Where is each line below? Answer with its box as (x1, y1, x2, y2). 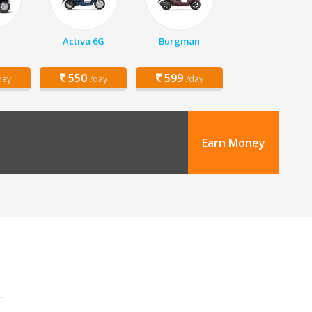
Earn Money (202, 135, 265, 150)
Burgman (159, 35, 200, 47)
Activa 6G (62, 35, 104, 47)
